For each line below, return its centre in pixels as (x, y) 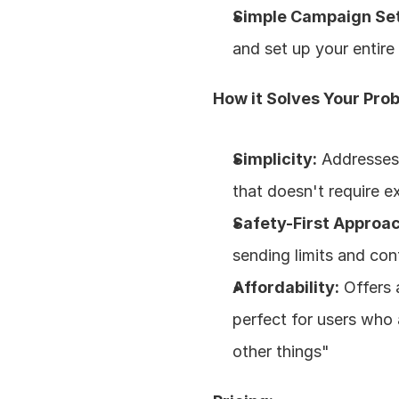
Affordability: (286, 287)
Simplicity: (275, 159)
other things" (281, 351)
